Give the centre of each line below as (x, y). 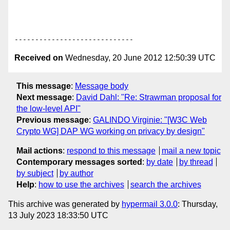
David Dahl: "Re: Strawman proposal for (149, 97)
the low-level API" (49, 108)
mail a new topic (191, 150)
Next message (44, 97)
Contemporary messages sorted (79, 162)
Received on (39, 58)
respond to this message (111, 150)
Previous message (53, 120)
